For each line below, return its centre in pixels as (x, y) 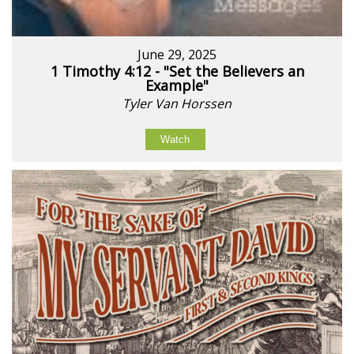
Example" (177, 86)
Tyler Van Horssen (177, 104)
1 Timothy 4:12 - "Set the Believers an (177, 72)
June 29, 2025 (177, 55)
